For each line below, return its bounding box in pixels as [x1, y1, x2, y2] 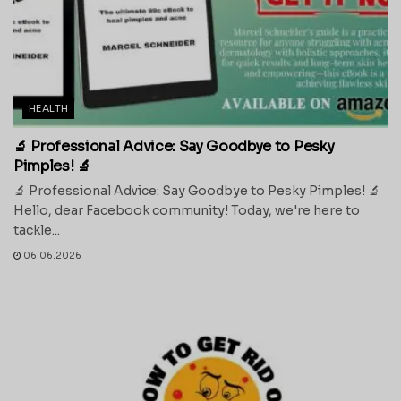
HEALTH [29, 102, 69, 115]
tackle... [13, 222, 60, 239]
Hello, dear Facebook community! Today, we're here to [13, 202, 360, 219]
